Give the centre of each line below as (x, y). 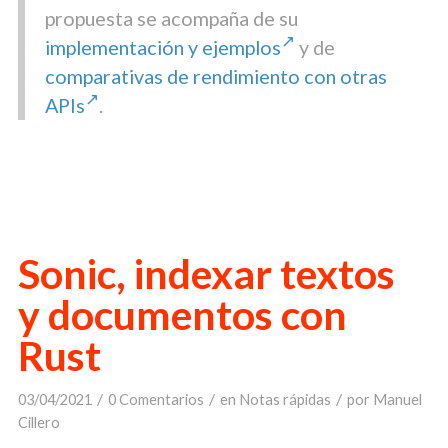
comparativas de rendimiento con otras (215, 75)
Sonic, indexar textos (206, 274)
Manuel (397, 400)
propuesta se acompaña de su (171, 17)
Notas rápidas (284, 400)
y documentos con (182, 315)
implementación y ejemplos (162, 46)
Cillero (38, 423)
